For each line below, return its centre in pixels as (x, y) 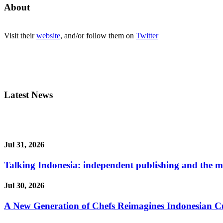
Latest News (28, 95)
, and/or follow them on (98, 35)
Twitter (147, 35)
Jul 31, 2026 (24, 144)
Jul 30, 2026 (24, 186)
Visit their (20, 35)
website (48, 35)
